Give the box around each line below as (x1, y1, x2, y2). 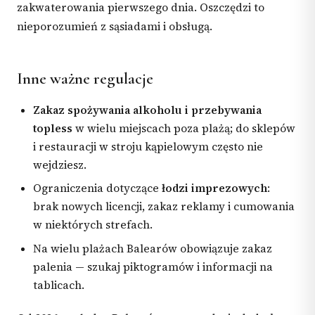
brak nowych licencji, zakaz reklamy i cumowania (33, 199, 295, 214)
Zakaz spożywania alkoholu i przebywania (33, 102, 262, 117)
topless (33, 120, 73, 136)
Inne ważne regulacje (17, 69, 153, 89)
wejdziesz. (33, 157, 87, 172)
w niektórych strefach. (33, 217, 153, 233)
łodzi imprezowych (162, 181, 268, 196)
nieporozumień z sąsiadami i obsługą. (17, 19, 212, 34)
